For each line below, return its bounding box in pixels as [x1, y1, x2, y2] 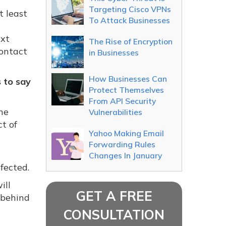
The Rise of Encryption [89, 36, 173, 46]
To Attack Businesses [89, 15, 170, 25]
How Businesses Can [89, 74, 167, 84]
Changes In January [89, 150, 162, 160]
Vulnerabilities [89, 107, 142, 117]
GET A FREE [76, 188, 152, 204]
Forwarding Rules [89, 139, 155, 149]
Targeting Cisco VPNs [89, 4, 171, 14]
